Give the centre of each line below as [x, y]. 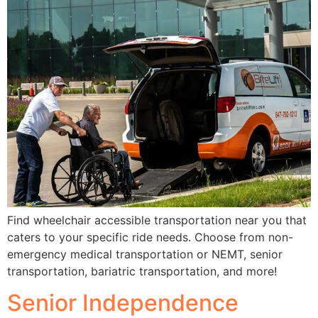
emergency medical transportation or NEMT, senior [145, 254]
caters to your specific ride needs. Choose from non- [150, 237]
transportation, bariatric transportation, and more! [142, 271]
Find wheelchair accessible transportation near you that [157, 220]
